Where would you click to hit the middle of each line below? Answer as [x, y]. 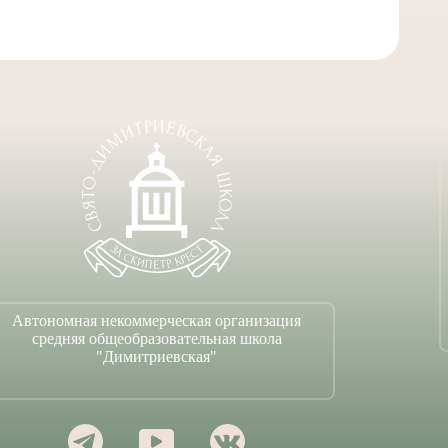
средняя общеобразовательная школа [156, 338]
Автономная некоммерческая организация [157, 320]
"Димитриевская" [157, 356]
